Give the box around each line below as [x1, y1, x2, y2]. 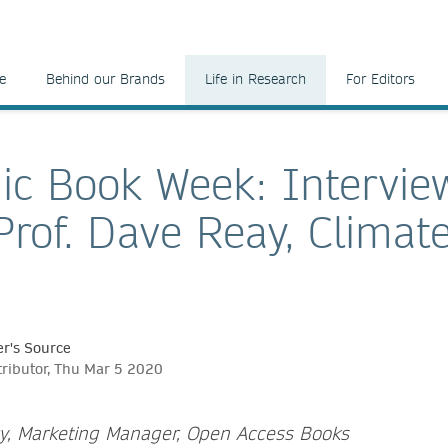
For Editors [346, 70, 415, 88]
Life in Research [205, 70, 306, 88]
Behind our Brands [46, 70, 165, 88]
